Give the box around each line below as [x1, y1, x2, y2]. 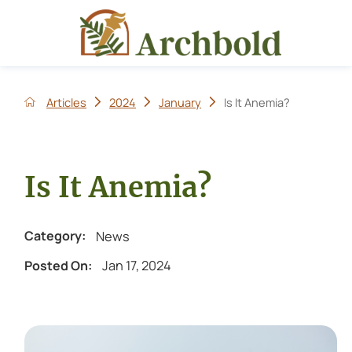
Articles [46, 93, 87, 110]
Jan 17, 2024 [102, 256, 172, 275]
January [159, 93, 202, 110]
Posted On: [24, 256, 92, 274]
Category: [24, 227, 86, 245]
